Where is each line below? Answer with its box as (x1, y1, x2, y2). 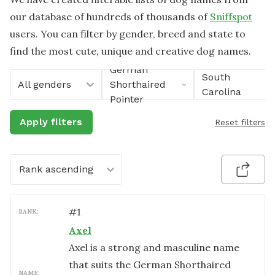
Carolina (202, 86, 241, 98)
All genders (18, 79, 71, 90)
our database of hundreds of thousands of (10, 10, 207, 23)
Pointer (110, 93, 144, 105)
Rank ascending (19, 163, 93, 175)
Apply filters (20, 116, 83, 128)
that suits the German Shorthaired (69, 258, 231, 271)
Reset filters (215, 117, 265, 127)
